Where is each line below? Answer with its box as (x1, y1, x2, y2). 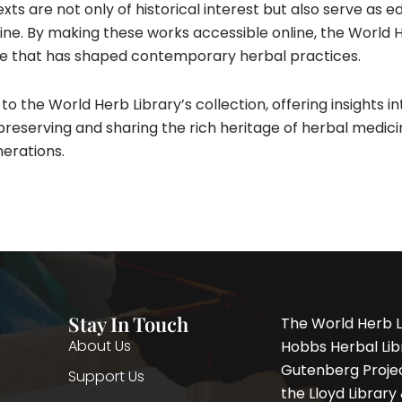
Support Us (67, 365, 144, 387)
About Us (67, 335, 131, 356)
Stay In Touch (67, 310, 188, 337)
